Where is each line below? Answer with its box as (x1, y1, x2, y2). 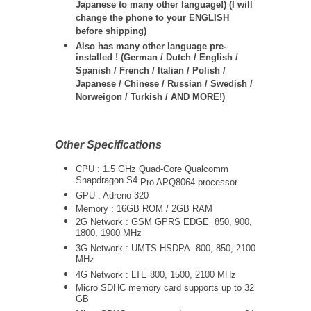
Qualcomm (185, 164, 228, 174)
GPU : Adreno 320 (76, 190, 149, 201)
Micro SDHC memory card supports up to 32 (76, 283, 254, 293)
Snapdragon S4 (76, 175, 140, 188)
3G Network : (76, 243, 131, 253)
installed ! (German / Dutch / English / (76, 52, 238, 65)
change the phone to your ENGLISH (76, 12, 229, 26)
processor (198, 177, 237, 187)
